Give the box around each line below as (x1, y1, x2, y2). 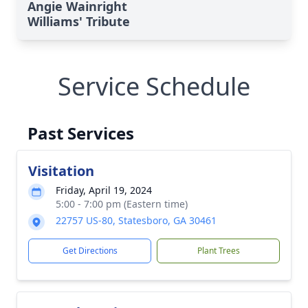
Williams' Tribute (27, 13, 130, 30)
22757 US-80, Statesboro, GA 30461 (56, 214, 217, 227)
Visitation (28, 162, 94, 180)
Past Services (27, 122, 134, 144)
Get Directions (62, 245, 118, 256)
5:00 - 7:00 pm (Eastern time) (56, 197, 188, 210)
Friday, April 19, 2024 (56, 184, 152, 197)
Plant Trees (197, 245, 240, 256)
